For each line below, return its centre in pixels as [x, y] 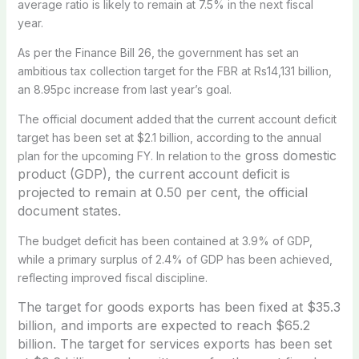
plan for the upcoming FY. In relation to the [129, 155]
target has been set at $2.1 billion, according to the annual [169, 137]
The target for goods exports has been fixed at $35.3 [179, 307]
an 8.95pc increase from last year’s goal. [124, 89]
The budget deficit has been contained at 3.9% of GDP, [165, 240]
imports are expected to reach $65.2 [198, 325]
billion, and [52, 325]
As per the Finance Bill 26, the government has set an [158, 52]
